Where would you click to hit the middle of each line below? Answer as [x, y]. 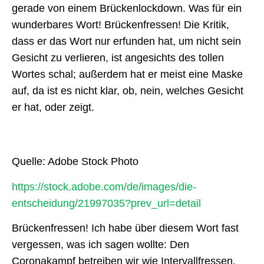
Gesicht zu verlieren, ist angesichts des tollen [118, 58]
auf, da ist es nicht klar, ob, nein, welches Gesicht [128, 91]
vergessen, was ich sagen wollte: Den [100, 245]
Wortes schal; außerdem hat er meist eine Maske [127, 75]
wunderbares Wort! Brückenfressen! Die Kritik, [121, 25]
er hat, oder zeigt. [53, 108]
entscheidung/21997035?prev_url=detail [106, 203]
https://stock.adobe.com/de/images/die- [104, 187]
